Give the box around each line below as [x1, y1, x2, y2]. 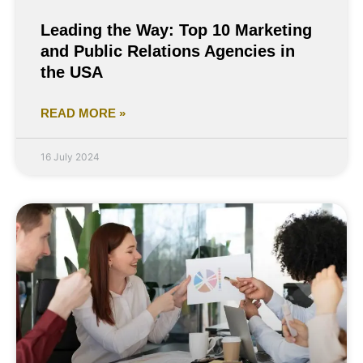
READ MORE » [41, 105, 126, 120]
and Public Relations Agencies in [41, 41, 295, 60]
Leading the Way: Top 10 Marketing [41, 20, 312, 39]
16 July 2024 [41, 150, 100, 163]
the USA [41, 62, 103, 81]
